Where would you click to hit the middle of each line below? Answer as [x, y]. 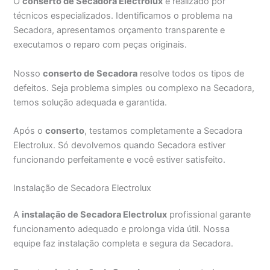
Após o [30, 131]
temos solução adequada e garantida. [90, 102]
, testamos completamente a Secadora [164, 131]
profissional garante [209, 215]
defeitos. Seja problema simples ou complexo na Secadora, [134, 88]
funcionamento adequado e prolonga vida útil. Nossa [122, 229]
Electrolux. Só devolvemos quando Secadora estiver [120, 146]
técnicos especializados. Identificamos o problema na [123, 16]
